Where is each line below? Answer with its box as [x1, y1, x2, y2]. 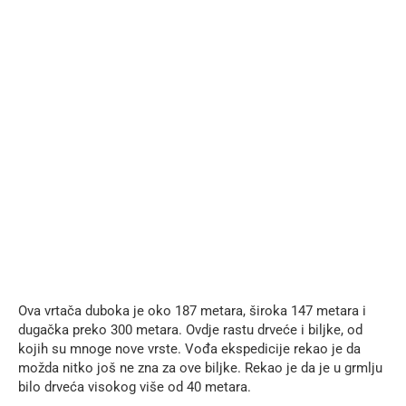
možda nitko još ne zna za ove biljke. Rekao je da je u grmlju [18, 360, 382, 377]
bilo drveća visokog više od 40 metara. [18, 379, 251, 396]
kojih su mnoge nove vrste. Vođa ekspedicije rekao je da [18, 341, 361, 358]
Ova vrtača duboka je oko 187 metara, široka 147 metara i [18, 303, 366, 320]
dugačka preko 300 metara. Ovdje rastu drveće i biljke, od [18, 322, 362, 339]
